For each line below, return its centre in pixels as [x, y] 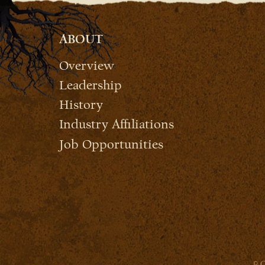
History [81, 105]
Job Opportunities [111, 144]
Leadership [91, 85]
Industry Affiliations [117, 125]
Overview [87, 65]
